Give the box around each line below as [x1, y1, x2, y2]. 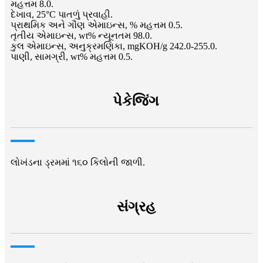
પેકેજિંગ [113, 93, 159, 109]
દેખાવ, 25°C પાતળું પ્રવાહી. [11, 9, 113, 19]
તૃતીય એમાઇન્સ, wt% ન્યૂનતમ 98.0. [11, 30, 152, 41]
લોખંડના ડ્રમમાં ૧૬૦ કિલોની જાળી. [11, 157, 145, 167]
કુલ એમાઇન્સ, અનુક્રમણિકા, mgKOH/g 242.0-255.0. [11, 41, 217, 51]
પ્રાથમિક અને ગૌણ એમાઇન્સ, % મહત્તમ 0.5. [11, 19, 183, 30]
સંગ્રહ [116, 198, 156, 214]
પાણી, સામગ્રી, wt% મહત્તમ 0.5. [11, 51, 133, 62]
